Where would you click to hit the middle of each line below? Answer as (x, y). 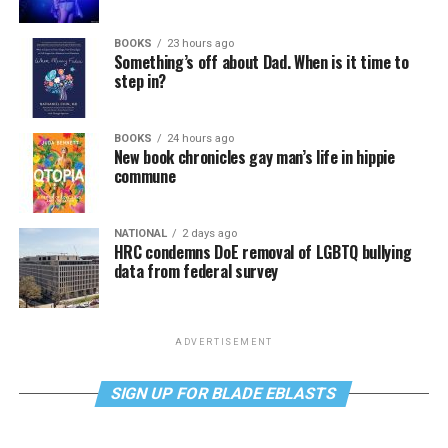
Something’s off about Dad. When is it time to (261, 62)
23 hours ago (200, 43)
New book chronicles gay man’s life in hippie (254, 157)
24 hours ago (200, 138)
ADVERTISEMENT (224, 342)
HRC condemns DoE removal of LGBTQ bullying (262, 252)
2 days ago (209, 233)
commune (144, 176)
